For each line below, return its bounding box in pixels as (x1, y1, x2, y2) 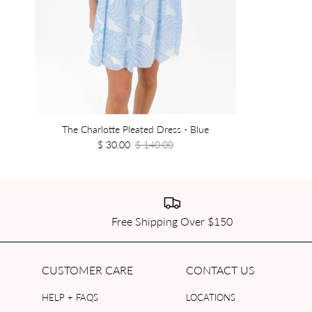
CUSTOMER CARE (42, 262, 133, 279)
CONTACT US (186, 262, 256, 279)
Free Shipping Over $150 (111, 213, 233, 230)
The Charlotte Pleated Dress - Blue (61, 121, 209, 136)
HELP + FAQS (42, 290, 98, 304)
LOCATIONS (186, 290, 236, 304)
